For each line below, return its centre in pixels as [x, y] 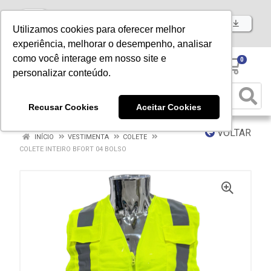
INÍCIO [43, 137]
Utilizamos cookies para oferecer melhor [99, 30]
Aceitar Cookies [169, 107]
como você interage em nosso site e [90, 59]
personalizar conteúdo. [62, 73]
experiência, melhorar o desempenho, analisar [113, 44]
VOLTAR [233, 133]
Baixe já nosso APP [192, 23]
